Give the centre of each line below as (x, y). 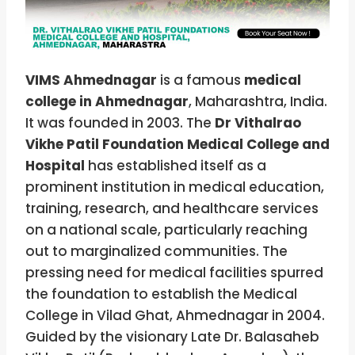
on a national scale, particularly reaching (166, 230)
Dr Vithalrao (258, 123)
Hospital (55, 166)
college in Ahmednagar (107, 102)
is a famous (202, 80)
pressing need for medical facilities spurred (174, 273)
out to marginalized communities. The (157, 252)
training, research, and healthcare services (172, 209)
